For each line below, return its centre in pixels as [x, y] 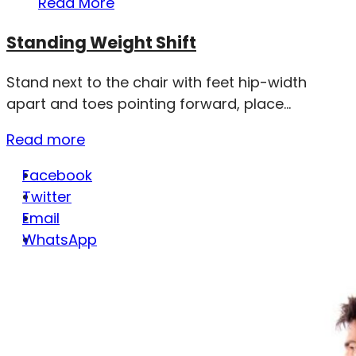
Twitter [47, 196]
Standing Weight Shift [101, 42]
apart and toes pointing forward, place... [149, 103]
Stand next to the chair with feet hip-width [157, 82]
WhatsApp [60, 239]
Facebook [57, 175]
